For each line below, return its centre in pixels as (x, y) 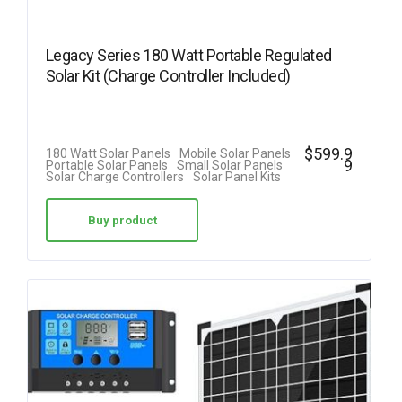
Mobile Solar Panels (235, 153)
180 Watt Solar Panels (108, 153)
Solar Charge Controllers (115, 176)
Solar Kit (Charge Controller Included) (168, 75)
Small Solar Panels (230, 165)
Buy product (122, 220)
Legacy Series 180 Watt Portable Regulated (189, 55)
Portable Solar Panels (107, 165)
